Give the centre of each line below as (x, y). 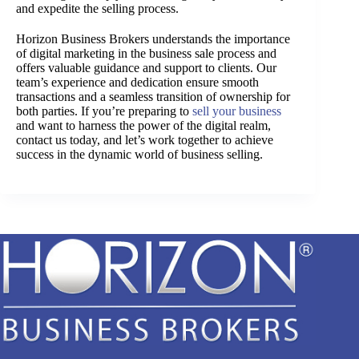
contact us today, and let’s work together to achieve (145, 140)
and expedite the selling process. (97, 9)
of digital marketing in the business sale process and (146, 54)
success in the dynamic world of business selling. (139, 155)
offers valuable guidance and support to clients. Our (146, 68)
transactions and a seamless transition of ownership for (153, 97)
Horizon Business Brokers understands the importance (153, 39)
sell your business (237, 111)
